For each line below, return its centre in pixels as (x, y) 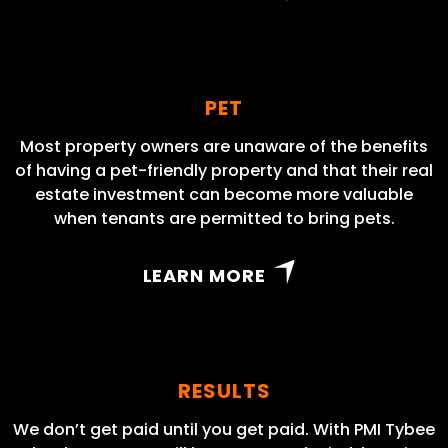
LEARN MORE (204, 275)
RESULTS (224, 390)
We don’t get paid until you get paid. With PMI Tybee (224, 429)
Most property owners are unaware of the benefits (224, 146)
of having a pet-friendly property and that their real (224, 170)
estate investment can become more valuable (224, 194)
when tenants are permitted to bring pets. (224, 218)
